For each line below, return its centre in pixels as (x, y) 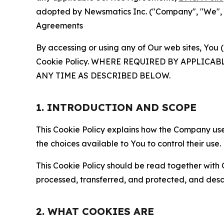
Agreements (59, 25)
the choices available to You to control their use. (128, 143)
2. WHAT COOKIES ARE (95, 211)
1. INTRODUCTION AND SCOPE (116, 107)
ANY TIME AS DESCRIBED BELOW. (103, 75)
